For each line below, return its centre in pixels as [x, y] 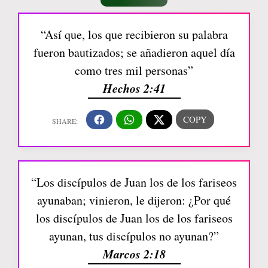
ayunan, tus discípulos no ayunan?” [134, 236]
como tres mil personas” [134, 70]
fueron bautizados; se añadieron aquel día [134, 52]
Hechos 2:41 [134, 88]
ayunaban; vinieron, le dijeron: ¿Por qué [134, 200]
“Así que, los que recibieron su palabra [134, 34]
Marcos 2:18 [134, 253]
